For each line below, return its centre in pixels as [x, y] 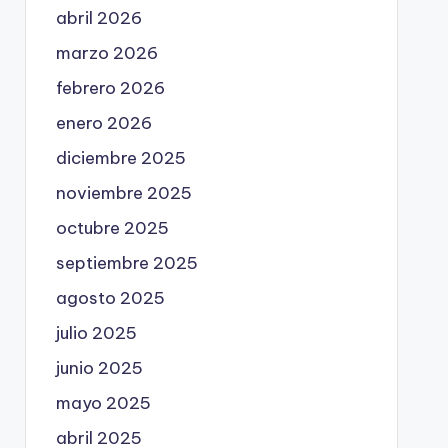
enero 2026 [103, 122]
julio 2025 [96, 332]
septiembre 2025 [126, 262]
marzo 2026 [106, 52]
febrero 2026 [110, 87]
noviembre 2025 [123, 192]
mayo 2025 [103, 402]
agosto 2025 [110, 297]
